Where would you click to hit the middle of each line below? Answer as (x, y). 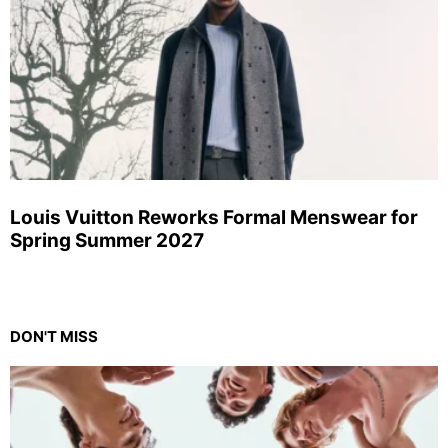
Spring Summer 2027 (107, 240)
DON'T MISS (54, 336)
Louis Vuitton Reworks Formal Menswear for (214, 217)
